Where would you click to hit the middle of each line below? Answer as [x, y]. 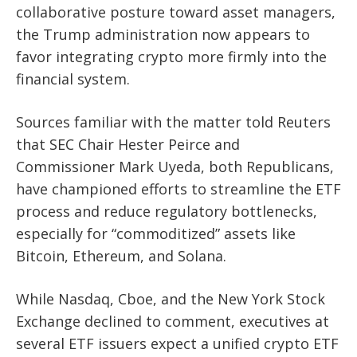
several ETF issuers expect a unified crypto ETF [177, 344]
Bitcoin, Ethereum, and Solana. [121, 256]
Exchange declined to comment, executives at [173, 322]
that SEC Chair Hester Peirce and [128, 145]
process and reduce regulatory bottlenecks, [167, 212]
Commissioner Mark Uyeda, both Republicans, [175, 167]
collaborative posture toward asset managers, [176, 12]
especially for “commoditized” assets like [156, 234]
